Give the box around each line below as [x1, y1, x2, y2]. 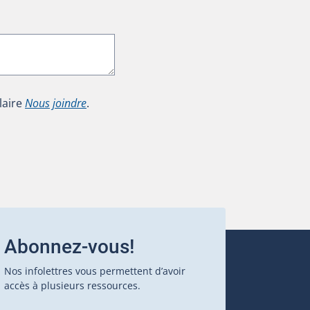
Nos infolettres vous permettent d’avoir [4, 264, 185, 277]
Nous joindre [25, 95, 86, 111]
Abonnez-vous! [4, 235, 135, 258]
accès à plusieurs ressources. [4, 278, 140, 292]
